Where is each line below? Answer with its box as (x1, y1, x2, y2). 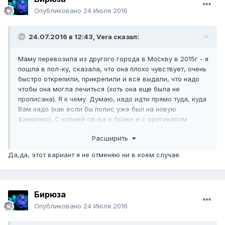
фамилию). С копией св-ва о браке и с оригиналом (18, 115, 187, 124)
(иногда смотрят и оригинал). (18, 125, 114, 134)
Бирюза (34, 189, 66, 200)
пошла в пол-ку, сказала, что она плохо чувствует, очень (18, 65, 206, 73)
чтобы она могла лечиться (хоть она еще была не (18, 85, 180, 93)
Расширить (91, 134, 132, 142)
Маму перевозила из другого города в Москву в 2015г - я (18, 55, 208, 63)
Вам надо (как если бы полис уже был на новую (18, 105, 176, 114)
